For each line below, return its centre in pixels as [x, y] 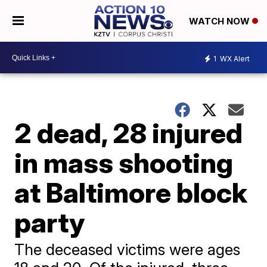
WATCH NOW [220, 21]
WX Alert [234, 58]
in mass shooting [124, 163]
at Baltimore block [131, 193]
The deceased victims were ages [128, 249]
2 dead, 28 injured [129, 133]
